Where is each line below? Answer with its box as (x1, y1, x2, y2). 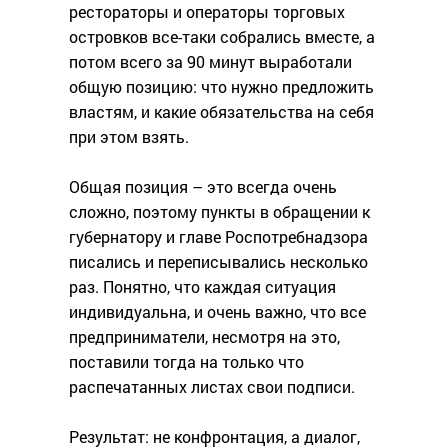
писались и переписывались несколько (69, 251, 368, 273)
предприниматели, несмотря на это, (69, 326, 340, 348)
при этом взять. (69, 126, 189, 148)
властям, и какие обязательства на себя (69, 101, 374, 123)
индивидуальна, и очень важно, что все (69, 301, 366, 323)
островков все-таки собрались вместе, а (69, 26, 375, 48)
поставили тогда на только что (69, 351, 304, 373)
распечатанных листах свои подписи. (69, 376, 355, 398)
